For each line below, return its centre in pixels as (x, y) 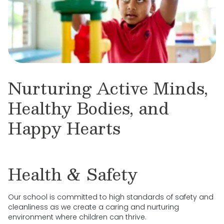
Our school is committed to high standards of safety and (111, 197)
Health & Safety (73, 174)
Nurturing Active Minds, (108, 88)
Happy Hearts (64, 128)
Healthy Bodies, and (88, 108)
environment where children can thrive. (77, 217)
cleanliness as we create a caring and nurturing (93, 207)
